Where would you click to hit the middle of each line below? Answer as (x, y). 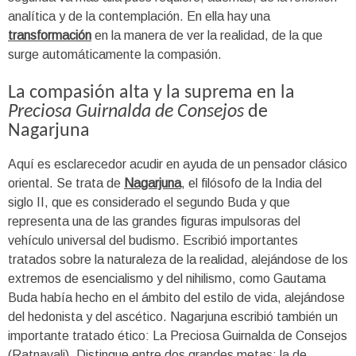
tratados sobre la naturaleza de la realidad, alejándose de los (178, 259)
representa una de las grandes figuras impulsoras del (154, 221)
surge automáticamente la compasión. (115, 54)
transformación (50, 35)
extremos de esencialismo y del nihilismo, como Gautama (167, 278)
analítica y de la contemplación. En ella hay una (139, 16)
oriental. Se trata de (66, 183)
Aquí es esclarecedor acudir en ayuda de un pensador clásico (178, 164)
